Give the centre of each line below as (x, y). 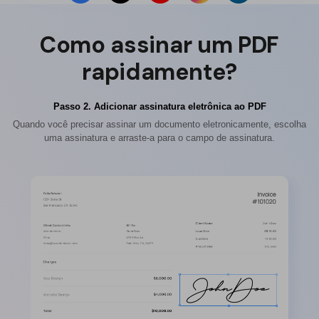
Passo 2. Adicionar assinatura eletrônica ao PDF (159, 106)
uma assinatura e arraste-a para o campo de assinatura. (159, 138)
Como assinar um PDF (159, 45)
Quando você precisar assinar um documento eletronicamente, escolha (159, 125)
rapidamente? (159, 72)
